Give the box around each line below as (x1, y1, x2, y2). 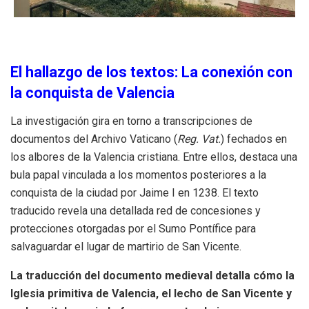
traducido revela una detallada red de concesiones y (10, 204, 261, 218)
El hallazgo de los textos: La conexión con (10, 63, 292, 81)
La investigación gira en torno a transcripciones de (10, 114, 252, 128)
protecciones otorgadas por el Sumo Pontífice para (10, 222, 256, 236)
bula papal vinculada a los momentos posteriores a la (10, 168, 266, 182)
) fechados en (221, 132, 287, 146)
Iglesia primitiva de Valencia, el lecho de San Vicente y (10, 287, 292, 301)
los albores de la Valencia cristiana (10, 150, 178, 164)
